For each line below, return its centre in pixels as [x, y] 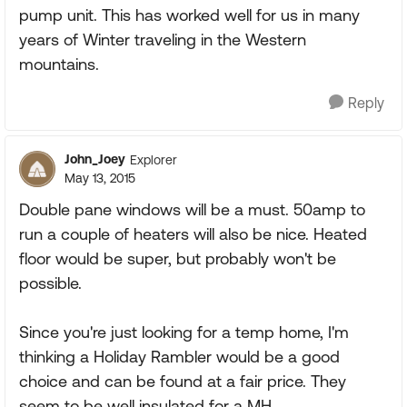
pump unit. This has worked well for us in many [189, 15]
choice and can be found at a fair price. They [183, 381]
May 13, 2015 [100, 178]
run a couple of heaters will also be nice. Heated [193, 234]
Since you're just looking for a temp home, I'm [184, 332]
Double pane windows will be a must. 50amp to [192, 209]
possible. [50, 283]
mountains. [59, 64]
